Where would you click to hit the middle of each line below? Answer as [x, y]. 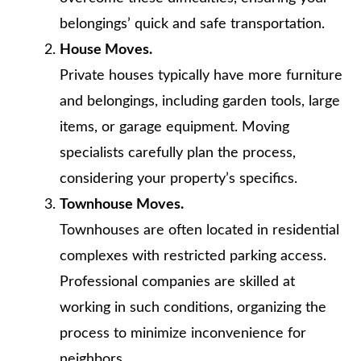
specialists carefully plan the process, [178, 153]
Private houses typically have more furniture [201, 75]
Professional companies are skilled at [177, 282]
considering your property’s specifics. [178, 178]
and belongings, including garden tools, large [200, 101]
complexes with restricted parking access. [193, 256]
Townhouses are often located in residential [199, 230]
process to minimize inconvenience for [183, 333]
